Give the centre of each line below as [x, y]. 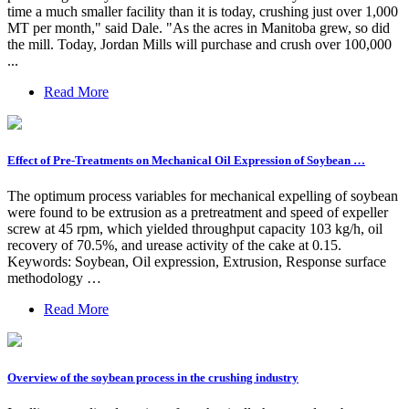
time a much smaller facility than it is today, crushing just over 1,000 [203, 11]
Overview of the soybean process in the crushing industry [153, 378]
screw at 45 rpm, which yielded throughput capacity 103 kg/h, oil [195, 229]
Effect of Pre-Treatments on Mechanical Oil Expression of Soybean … [186, 160]
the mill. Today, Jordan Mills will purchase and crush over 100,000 [199, 44]
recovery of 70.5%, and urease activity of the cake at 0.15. [174, 246]
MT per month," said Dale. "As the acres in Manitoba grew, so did [199, 27]
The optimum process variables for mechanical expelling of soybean [203, 196]
